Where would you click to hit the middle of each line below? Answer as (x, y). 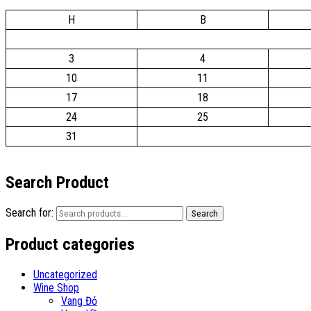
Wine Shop (56, 288)
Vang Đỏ (79, 301)
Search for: (30, 213)
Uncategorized (65, 275)
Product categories (70, 245)
